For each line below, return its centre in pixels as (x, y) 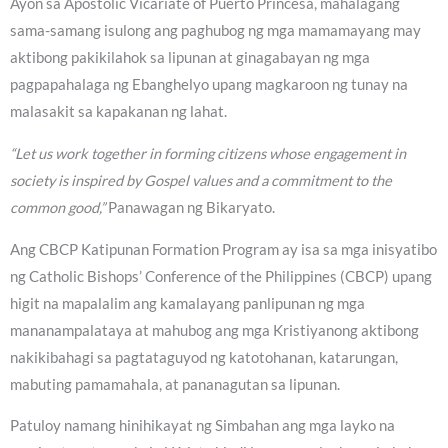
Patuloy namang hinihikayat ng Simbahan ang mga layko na (202, 426)
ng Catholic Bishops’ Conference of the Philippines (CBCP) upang (221, 276)
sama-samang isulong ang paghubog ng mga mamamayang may (215, 31)
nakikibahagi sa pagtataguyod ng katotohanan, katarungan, (204, 357)
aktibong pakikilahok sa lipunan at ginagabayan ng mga (190, 58)
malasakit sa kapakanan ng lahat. (118, 112)
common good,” (57, 207)
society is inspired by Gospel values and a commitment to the (201, 180)
